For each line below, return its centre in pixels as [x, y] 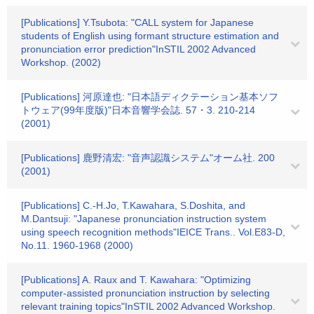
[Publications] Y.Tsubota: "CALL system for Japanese [137, 22]
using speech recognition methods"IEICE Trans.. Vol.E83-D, [153, 232]
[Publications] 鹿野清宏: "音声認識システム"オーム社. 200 [148, 158]
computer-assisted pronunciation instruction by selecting [145, 293]
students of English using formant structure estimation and [150, 36]
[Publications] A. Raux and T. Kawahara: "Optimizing [136, 280]
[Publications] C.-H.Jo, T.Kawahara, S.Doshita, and [133, 205]
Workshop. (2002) [61, 62]
